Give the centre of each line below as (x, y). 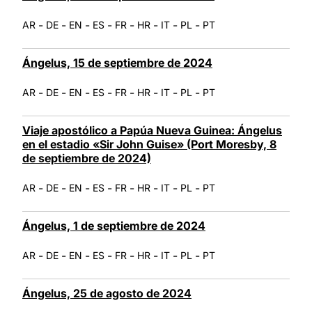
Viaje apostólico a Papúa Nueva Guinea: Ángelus (152, 130)
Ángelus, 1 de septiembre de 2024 (114, 225)
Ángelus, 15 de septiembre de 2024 (117, 62)
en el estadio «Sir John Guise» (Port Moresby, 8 (149, 144)
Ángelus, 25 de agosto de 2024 (107, 293)
